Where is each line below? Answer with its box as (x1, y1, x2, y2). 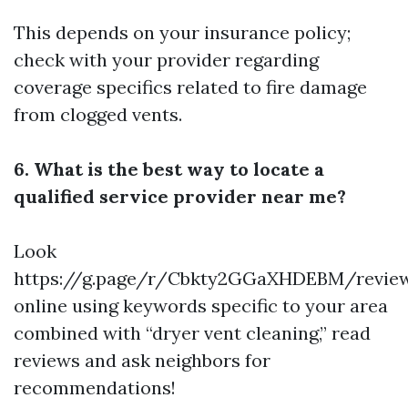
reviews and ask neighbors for (14, 349, 270, 372)
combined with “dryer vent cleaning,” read (14, 321, 371, 344)
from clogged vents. (14, 103, 182, 126)
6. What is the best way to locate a (14, 158, 324, 180)
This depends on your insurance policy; (14, 21, 351, 44)
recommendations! (14, 376, 176, 399)
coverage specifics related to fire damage (14, 76, 367, 98)
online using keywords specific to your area (14, 294, 388, 317)
